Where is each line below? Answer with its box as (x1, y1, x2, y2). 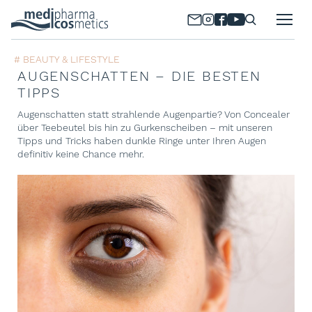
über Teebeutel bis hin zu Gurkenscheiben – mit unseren (17, 122, 272, 133)
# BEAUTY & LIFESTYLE (14, 54, 120, 65)
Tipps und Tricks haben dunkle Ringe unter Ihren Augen (17, 135, 266, 146)
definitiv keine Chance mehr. (17, 148, 144, 159)
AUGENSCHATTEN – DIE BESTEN (17, 68, 261, 84)
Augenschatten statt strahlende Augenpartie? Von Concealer (17, 109, 290, 120)
